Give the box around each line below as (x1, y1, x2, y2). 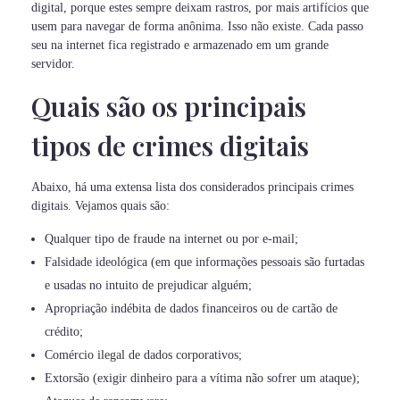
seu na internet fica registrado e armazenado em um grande (31, 38, 329, 53)
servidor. (31, 57, 75, 71)
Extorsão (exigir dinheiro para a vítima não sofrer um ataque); (45, 371, 361, 386)
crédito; (45, 325, 84, 339)
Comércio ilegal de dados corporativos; (45, 348, 243, 362)
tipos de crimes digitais (31, 127, 309, 162)
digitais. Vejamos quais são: (31, 199, 170, 213)
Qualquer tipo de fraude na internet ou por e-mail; (45, 232, 299, 246)
